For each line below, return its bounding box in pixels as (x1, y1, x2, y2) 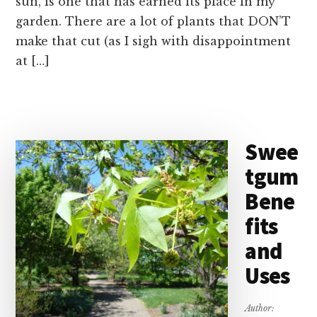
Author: (245, 303, 275, 313)
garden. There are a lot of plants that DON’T (16, 14, 292, 28)
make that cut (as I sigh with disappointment (16, 34, 292, 48)
